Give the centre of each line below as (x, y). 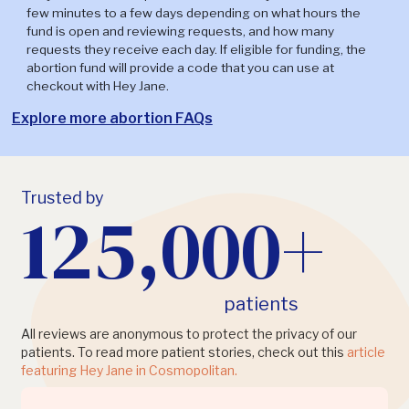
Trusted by (63, 198)
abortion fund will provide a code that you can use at (180, 68)
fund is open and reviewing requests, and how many (180, 31)
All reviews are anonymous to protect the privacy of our (189, 334)
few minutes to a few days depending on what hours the (193, 13)
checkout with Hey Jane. (97, 86)
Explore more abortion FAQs (112, 119)
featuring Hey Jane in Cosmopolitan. (130, 371)
